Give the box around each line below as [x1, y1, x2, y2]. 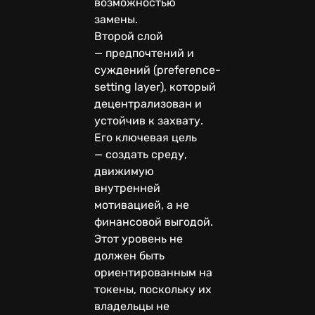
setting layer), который [94, 79, 216, 94]
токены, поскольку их [94, 282, 212, 296]
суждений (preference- [94, 63, 221, 77]
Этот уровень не [94, 231, 183, 245]
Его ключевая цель [94, 130, 197, 144]
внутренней [94, 181, 160, 195]
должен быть [94, 248, 165, 262]
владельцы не [94, 299, 169, 313]
